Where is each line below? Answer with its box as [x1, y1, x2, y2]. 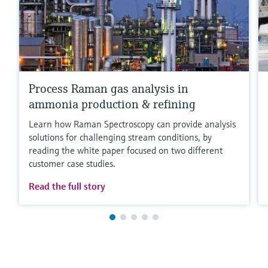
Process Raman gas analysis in [29, 81, 188, 96]
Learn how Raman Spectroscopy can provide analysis [29, 117, 236, 130]
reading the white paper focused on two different [29, 144, 223, 156]
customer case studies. [29, 157, 115, 169]
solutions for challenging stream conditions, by [29, 130, 212, 143]
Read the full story [29, 179, 105, 192]
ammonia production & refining [29, 96, 196, 112]
